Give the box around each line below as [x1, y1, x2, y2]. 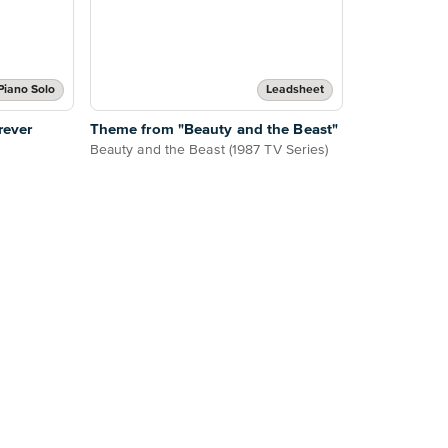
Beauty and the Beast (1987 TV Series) [89, 143, 329, 158]
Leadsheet [265, 84, 324, 97]
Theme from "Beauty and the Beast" [89, 122, 339, 138]
